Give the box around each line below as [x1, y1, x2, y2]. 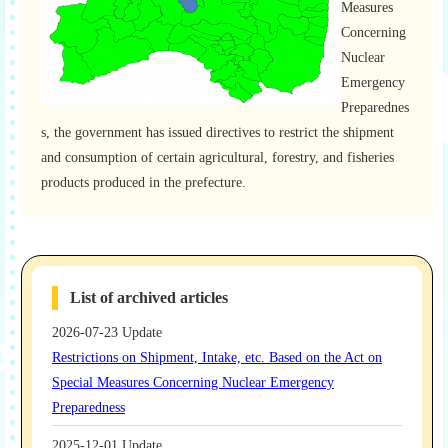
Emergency [341, 75, 405, 90]
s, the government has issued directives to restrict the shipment [41, 125, 394, 140]
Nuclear [341, 50, 385, 65]
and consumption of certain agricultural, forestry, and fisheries [41, 150, 394, 165]
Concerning [341, 25, 406, 40]
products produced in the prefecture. [41, 175, 246, 190]
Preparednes [341, 100, 409, 115]
